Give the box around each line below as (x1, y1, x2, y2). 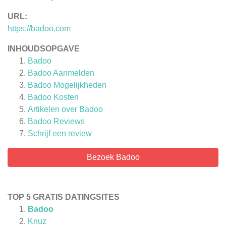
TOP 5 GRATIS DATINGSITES (8, 193, 120, 202)
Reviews (51, 117, 85, 126)
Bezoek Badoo (86, 153, 140, 162)
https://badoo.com (8, 24, 71, 33)
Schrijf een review (28, 129, 92, 138)
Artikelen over (28, 105, 79, 114)
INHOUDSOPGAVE (8, 44, 80, 53)
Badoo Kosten (28, 93, 79, 102)
